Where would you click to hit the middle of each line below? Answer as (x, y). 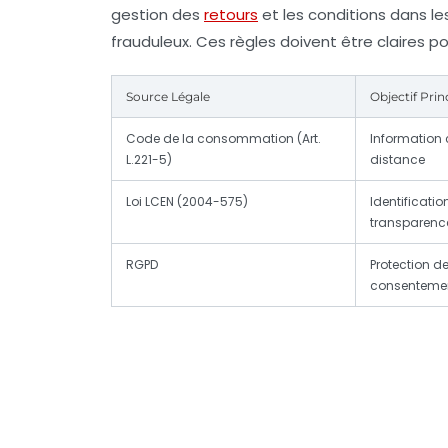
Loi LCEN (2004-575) (187, 202)
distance (397, 160)
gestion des (157, 15)
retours (231, 15)
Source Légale (168, 97)
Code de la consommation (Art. (223, 139)
